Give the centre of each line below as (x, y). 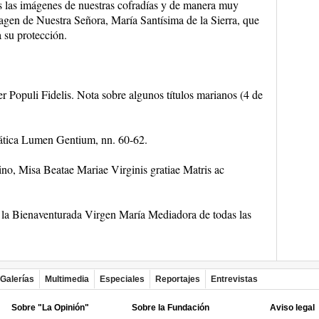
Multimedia (67, 279)
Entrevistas (234, 279)
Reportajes (177, 279)
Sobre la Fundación (170, 308)
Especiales (122, 279)
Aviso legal (292, 308)
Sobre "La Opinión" (50, 308)
